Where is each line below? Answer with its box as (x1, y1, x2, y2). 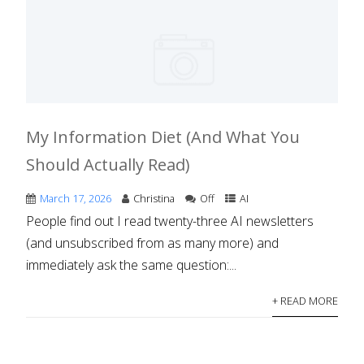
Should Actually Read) (26, 154, 191, 176)
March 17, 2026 (40, 191, 112, 206)
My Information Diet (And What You (26, 126, 301, 149)
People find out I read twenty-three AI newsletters (26, 212, 314, 231)
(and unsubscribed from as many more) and (26, 234, 279, 253)
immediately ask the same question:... (26, 256, 237, 275)
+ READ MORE (271, 293, 338, 309)
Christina (133, 191, 175, 206)
